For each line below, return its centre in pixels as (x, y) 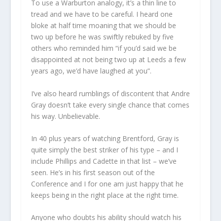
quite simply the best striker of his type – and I (104, 150)
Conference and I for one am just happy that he (107, 184)
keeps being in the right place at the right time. (105, 195)
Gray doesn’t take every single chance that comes (110, 105)
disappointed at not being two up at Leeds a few (108, 60)
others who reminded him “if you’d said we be (104, 48)
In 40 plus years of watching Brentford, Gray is (105, 139)
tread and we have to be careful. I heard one (102, 14)
